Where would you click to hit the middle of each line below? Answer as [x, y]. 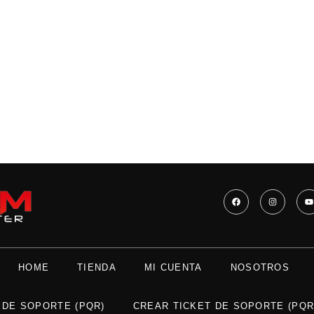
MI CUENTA [173, 268]
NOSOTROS [260, 268]
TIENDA [97, 268]
